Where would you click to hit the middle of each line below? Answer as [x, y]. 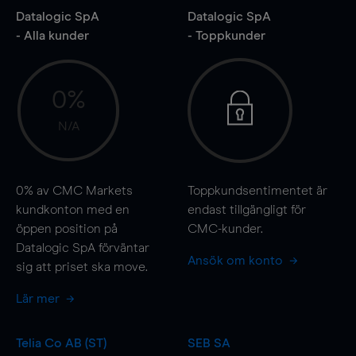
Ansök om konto [236, 260]
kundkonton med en [73, 209]
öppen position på [67, 228]
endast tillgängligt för [246, 209]
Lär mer [39, 298]
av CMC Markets [83, 190]
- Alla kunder [52, 35]
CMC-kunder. [225, 228]
